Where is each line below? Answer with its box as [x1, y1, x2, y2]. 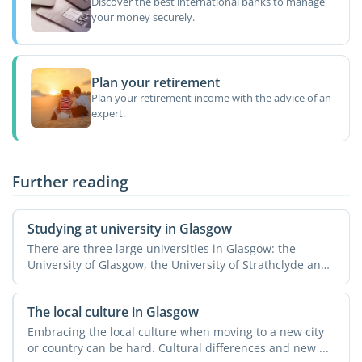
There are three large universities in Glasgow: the [27, 240, 296, 256]
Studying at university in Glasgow [27, 220, 232, 238]
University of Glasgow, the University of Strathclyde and [27, 256, 328, 272]
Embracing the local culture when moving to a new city [27, 323, 324, 339]
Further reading [12, 170, 128, 193]
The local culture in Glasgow [27, 303, 199, 322]
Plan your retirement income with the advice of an [90, 90, 331, 105]
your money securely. [90, 9, 195, 24]
